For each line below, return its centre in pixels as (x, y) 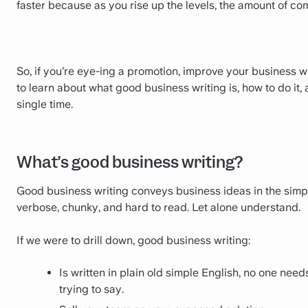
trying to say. (91, 289)
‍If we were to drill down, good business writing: (133, 241)
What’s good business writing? (130, 163)
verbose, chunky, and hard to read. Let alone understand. (158, 208)
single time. (45, 104)
